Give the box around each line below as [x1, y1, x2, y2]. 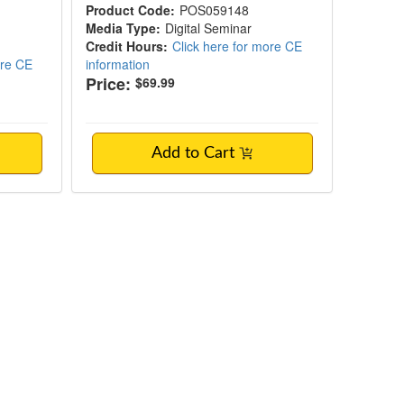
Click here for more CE [172, 37, 303, 55]
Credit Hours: [86, 37, 169, 55]
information [86, 55, 151, 73]
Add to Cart [151, 145, 240, 161]
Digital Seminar [165, 19, 252, 37]
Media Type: [86, 19, 161, 37]
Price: [86, 72, 132, 96]
